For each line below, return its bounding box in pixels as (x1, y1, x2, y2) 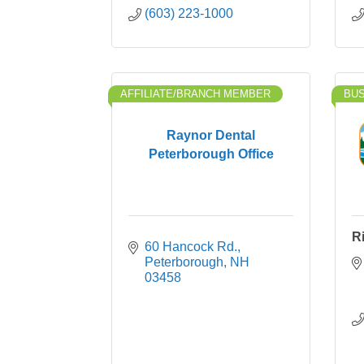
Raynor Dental (167, 128, 255, 142)
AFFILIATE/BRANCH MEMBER (120, 88, 271, 100)
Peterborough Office (148, 146, 274, 161)
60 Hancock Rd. (145, 240, 237, 253)
